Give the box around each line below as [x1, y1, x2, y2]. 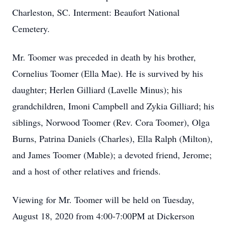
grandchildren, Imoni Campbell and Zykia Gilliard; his [12, 100, 214, 112]
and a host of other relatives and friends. [12, 165, 161, 177]
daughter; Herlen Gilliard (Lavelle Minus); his [12, 83, 182, 96]
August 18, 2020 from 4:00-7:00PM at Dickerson [12, 210, 194, 222]
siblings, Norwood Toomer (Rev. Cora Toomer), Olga [12, 116, 210, 128]
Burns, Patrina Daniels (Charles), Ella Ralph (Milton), [12, 132, 213, 145]
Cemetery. [12, 22, 50, 35]
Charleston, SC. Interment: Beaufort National [12, 6, 180, 18]
